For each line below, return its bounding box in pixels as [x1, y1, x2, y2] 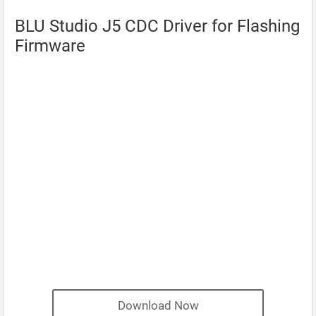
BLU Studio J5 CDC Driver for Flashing [15, 16, 300, 36]
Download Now [117, 298, 199, 312]
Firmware [15, 36, 85, 56]
